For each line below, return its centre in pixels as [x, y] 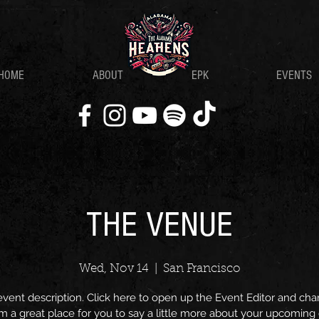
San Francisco [202, 269]
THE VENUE [159, 225]
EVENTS [294, 75]
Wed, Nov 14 [114, 269]
